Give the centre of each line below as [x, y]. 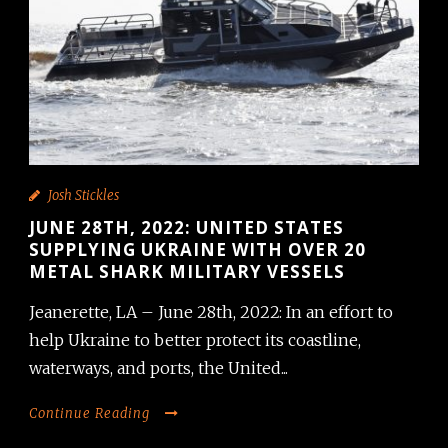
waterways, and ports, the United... [158, 368]
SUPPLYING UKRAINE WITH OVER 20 [197, 249]
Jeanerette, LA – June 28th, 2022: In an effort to [211, 312]
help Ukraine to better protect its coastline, [195, 340]
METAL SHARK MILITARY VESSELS [187, 271]
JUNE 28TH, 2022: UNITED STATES [186, 227]
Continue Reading [89, 413]
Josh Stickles [83, 195]
